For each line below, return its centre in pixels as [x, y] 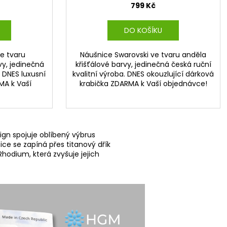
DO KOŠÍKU [143, 31]
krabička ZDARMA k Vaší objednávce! [143, 84]
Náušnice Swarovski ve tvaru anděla [143, 55]
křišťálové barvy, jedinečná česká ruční [143, 65]
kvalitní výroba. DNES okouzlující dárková [143, 74]
